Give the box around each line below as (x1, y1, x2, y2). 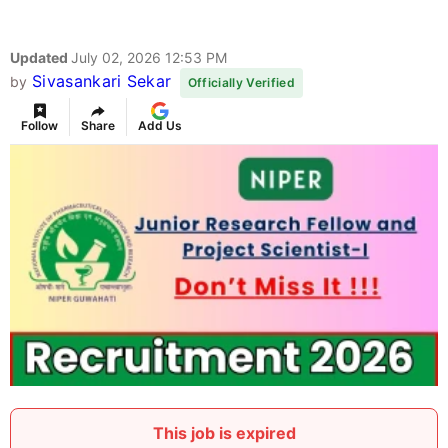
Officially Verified (187, 75, 295, 91)
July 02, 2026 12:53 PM (71, 49, 227, 67)
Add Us (138, 118, 182, 134)
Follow (21, 118, 58, 134)
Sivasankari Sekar (31, 71, 172, 92)
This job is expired (152, 423, 296, 444)
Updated (10, 49, 71, 67)
